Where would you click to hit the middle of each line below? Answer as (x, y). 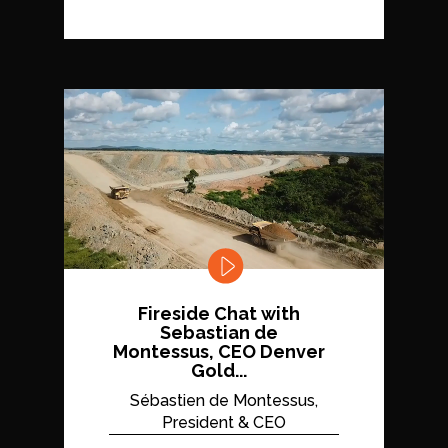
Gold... (219, 370)
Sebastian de (219, 332)
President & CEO (224, 422)
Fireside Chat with (219, 313)
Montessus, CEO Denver (219, 351)
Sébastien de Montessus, (224, 400)
